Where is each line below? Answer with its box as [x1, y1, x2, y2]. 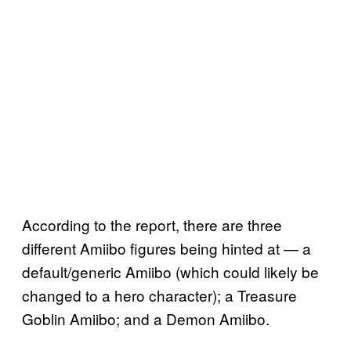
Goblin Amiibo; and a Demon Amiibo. [22, 308, 270, 330]
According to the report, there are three [22, 214, 282, 236]
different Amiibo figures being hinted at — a [22, 237, 311, 259]
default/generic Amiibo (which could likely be [22, 261, 319, 283]
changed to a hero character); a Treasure [22, 284, 297, 306]
